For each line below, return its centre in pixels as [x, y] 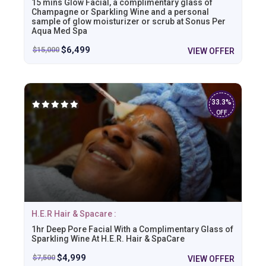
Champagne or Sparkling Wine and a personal [120, 12]
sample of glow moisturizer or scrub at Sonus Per [129, 21]
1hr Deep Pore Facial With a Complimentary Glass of [132, 229]
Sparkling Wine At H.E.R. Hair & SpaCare [108, 238]
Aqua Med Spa [59, 31]
